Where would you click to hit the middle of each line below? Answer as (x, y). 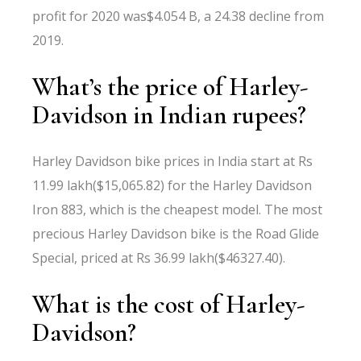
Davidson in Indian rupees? (170, 115)
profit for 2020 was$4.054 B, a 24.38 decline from (178, 16)
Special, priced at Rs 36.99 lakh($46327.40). (159, 258)
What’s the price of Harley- (170, 87)
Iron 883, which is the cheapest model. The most (178, 210)
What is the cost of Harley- (169, 304)
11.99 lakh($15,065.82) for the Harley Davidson (172, 185)
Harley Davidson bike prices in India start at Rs (173, 161)
